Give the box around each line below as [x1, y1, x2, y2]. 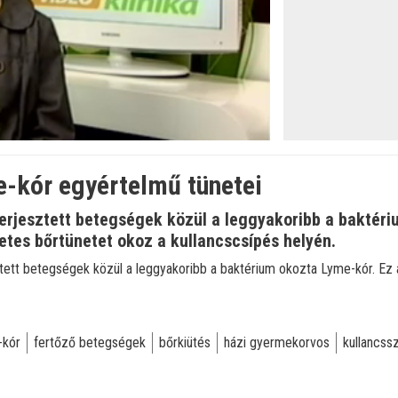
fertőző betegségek [34, 334, 146, 351]
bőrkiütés [159, 334, 211, 351]
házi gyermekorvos [224, 334, 330, 351]
